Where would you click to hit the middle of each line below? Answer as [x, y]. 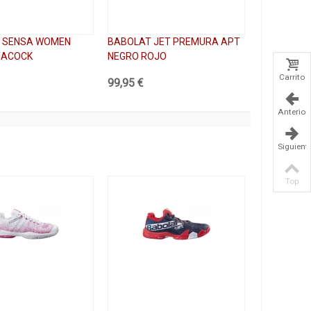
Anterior [293, 111]
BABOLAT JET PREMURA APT [174, 41]
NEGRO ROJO [137, 56]
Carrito [292, 77]
